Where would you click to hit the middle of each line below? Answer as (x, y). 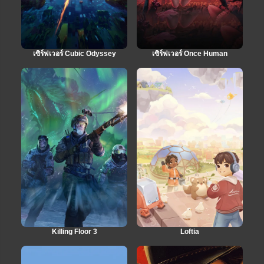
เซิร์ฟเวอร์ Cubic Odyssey (74, 54)
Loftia (190, 232)
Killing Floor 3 (74, 232)
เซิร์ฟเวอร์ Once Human (190, 54)
